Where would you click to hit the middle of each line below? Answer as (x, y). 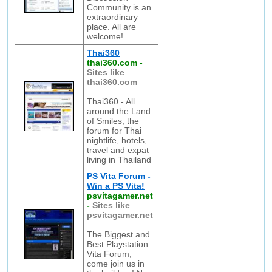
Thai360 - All (111, 101)
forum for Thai (114, 131)
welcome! (105, 36)
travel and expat (118, 150)
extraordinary (113, 17)
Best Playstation (118, 244)
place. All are (112, 27)
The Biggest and (119, 234)
